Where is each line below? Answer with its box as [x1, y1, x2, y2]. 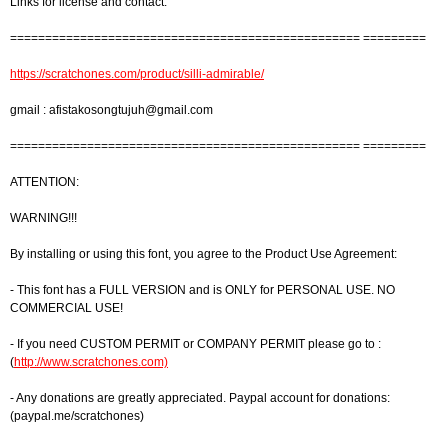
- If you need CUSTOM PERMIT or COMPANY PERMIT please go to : [10, 337, 381, 351]
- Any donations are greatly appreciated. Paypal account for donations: [10, 391, 390, 405]
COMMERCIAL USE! [10, 301, 123, 315]
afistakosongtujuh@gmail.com [49, 103, 213, 117]
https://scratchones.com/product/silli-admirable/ [10, 67, 264, 81]
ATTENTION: [10, 175, 79, 189]
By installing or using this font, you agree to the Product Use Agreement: [10, 247, 397, 261]
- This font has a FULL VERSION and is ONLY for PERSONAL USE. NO [10, 283, 395, 297]
